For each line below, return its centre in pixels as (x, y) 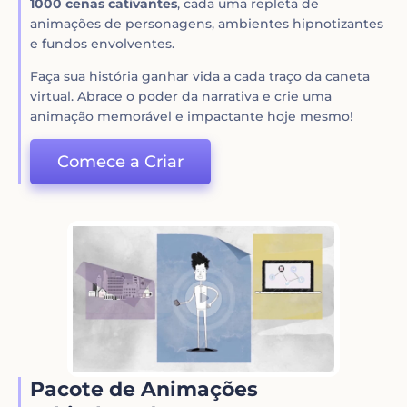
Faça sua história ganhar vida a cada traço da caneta (200, 76)
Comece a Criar (121, 161)
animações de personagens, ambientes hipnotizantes (207, 23)
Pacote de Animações (144, 389)
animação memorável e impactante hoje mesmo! (192, 116)
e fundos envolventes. (103, 43)
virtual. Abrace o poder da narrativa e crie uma (181, 96)
